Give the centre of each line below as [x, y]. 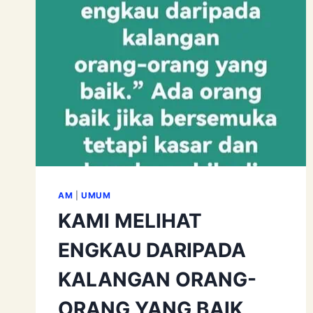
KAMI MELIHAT [130, 220]
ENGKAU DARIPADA [152, 250]
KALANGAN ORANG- [157, 279]
